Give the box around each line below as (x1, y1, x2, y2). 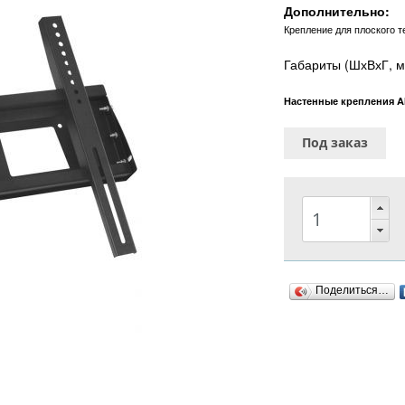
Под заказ (302, 134, 369, 152)
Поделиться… (316, 284, 390, 297)
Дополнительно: (284, 2, 391, 21)
